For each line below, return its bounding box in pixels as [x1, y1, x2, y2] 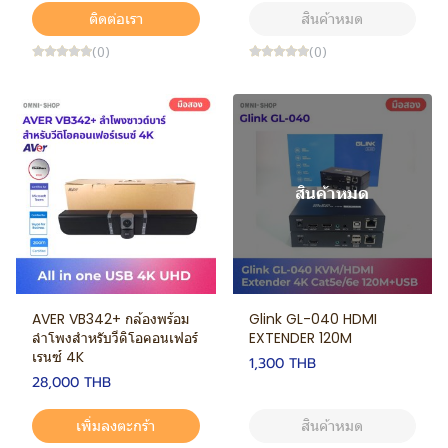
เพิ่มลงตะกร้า [76, 414, 156, 436]
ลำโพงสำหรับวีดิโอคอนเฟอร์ [32, 327, 198, 348]
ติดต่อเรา [88, 8, 143, 29]
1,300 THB [248, 352, 316, 374]
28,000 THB [32, 371, 111, 393]
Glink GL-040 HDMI [248, 308, 377, 329]
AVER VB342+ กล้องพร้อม [32, 308, 189, 329]
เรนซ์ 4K [32, 346, 84, 367]
